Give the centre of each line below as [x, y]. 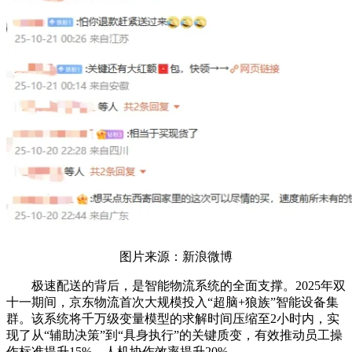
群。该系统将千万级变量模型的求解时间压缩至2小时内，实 [173, 319]
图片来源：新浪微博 [176, 257]
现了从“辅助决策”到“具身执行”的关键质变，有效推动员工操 [174, 335]
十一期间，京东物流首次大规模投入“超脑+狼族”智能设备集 [172, 302]
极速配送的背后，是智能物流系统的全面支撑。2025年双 [176, 286]
